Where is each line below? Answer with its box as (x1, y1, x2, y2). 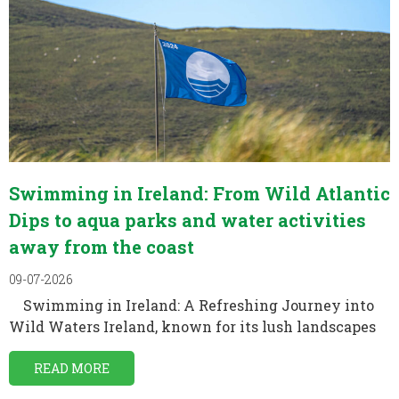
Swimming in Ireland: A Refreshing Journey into (9, 295, 374, 314)
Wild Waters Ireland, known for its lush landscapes (9, 316, 376, 336)
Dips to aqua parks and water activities (9, 208, 366, 232)
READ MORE (34, 359, 110, 377)
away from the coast (9, 234, 194, 258)
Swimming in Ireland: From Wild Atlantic (9, 181, 390, 205)
